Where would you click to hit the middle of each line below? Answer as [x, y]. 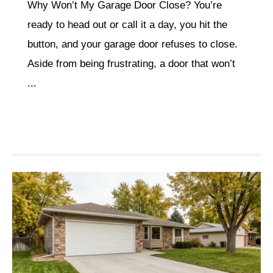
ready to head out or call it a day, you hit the [127, 24]
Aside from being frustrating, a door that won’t [131, 63]
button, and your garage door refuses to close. [133, 44]
